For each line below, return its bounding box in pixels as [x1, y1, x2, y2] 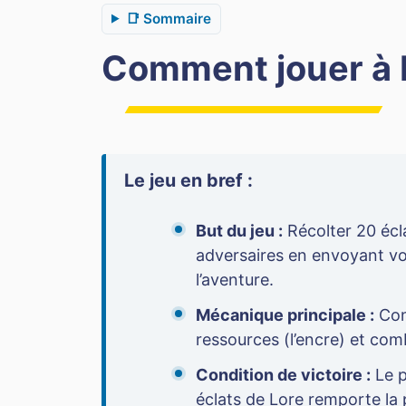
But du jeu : [196, 221, 283, 241]
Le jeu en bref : [124, 169, 253, 192]
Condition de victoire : [196, 365, 371, 385]
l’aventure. [196, 270, 274, 290]
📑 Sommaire [126, 9, 212, 27]
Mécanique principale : [196, 305, 374, 325]
